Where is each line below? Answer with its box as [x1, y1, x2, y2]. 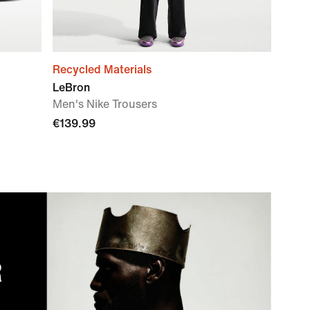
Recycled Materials [53, 64, 152, 75]
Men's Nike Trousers [53, 98, 157, 110]
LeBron [53, 82, 90, 93]
